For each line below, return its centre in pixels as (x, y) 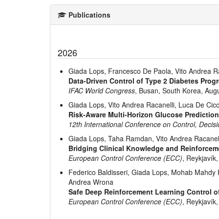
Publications (88, 15)
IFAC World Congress (102, 91)
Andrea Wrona (91, 182)
